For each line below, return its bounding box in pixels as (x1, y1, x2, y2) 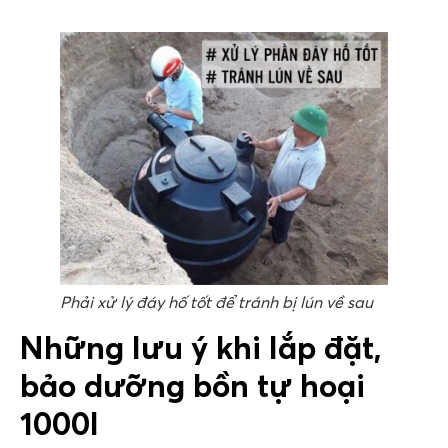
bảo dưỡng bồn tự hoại (20, 366, 365, 406)
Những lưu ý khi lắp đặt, (20, 328, 382, 368)
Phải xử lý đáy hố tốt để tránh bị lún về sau (60, 292, 373, 313)
